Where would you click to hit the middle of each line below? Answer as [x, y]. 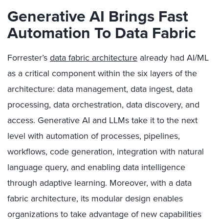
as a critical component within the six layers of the [102, 73]
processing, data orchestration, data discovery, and [103, 105]
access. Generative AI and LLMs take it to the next [102, 120]
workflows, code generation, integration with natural [106, 152]
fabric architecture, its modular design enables [95, 198]
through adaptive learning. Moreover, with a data [99, 183]
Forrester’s [29, 58]
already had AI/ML [173, 58]
